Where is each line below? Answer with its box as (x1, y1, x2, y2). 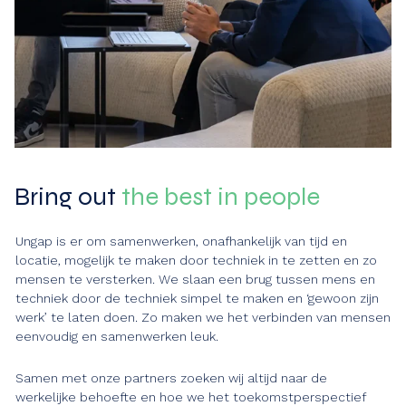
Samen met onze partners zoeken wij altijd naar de (15, 371, 327, 385)
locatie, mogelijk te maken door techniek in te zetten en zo (15, 253, 377, 267)
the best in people (121, 181, 320, 212)
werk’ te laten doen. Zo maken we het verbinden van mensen (15, 310, 391, 324)
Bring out (14, 181, 121, 212)
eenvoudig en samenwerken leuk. (15, 329, 218, 343)
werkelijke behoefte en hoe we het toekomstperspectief (15, 390, 365, 404)
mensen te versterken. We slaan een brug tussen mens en (15, 272, 375, 286)
